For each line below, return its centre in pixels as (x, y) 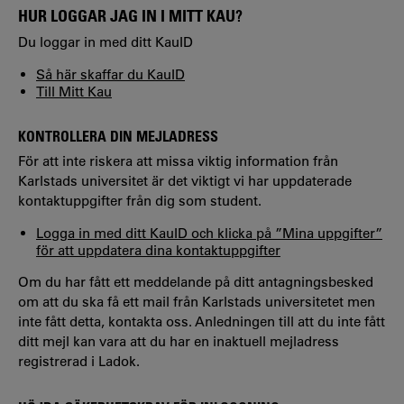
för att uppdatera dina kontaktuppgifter (158, 251)
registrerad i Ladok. (79, 362)
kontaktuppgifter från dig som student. (140, 201)
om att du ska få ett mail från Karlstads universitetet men (197, 302)
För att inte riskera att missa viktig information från (178, 161)
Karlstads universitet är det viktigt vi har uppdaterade (185, 181)
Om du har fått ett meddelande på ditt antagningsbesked (196, 282)
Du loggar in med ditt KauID (106, 41)
